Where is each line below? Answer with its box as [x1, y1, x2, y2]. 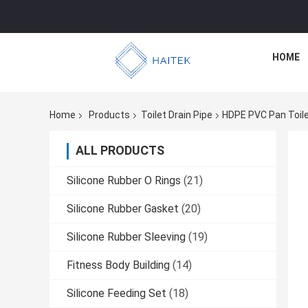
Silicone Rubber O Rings [67, 174, 181, 188]
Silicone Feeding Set [67, 287, 166, 300]
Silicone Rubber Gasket [67, 202, 179, 216]
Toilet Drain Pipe [141, 109, 212, 121]
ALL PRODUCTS [76, 143, 164, 158]
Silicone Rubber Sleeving [67, 230, 186, 244]
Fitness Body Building [67, 258, 170, 272]
